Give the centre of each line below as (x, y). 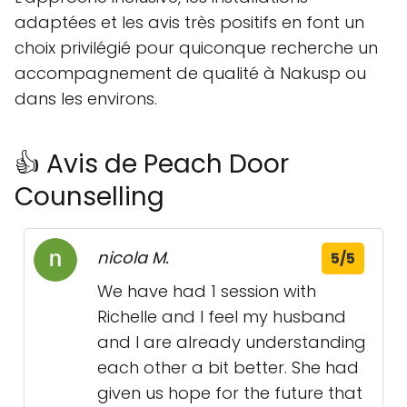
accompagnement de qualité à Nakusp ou (190, 74)
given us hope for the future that (230, 393)
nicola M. (133, 258)
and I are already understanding (232, 342)
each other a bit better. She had (228, 368)
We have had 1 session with (207, 292)
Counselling (89, 197)
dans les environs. (86, 99)
